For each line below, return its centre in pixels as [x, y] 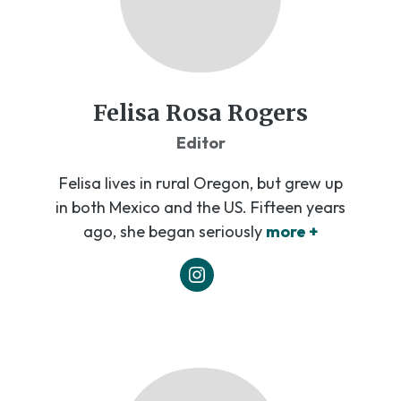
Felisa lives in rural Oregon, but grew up [200, 183]
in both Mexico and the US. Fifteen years [200, 207]
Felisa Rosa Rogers [200, 112]
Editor [200, 142]
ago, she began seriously [173, 231]
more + [292, 231]
